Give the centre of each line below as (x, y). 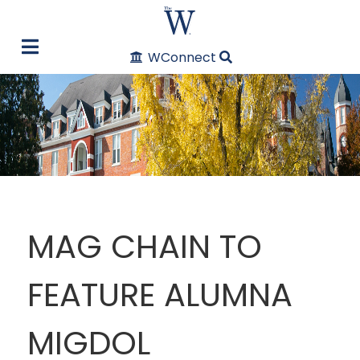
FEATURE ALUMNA (160, 295)
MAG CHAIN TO (145, 247)
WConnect (182, 57)
